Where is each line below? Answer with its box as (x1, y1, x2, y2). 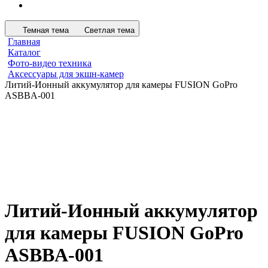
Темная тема (23, 26, 69, 35)
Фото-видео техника (8, 58, 92, 68)
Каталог (8, 47, 41, 57)
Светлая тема (84, 26, 135, 35)
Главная (8, 36, 40, 47)
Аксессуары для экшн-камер (8, 69, 124, 79)
